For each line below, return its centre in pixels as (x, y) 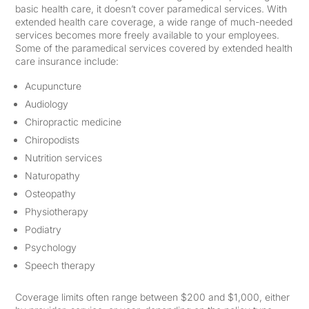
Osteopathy (51, 193)
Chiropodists (52, 140)
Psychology (51, 247)
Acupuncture (53, 86)
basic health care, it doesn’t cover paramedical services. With (151, 9)
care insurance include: (67, 61)
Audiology (47, 104)
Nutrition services (64, 158)
